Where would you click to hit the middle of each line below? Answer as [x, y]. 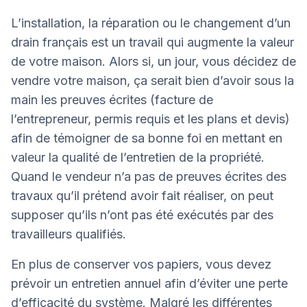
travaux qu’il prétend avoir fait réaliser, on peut [142, 195]
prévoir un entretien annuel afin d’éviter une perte [149, 283]
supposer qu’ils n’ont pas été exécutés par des [142, 214]
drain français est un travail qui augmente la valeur [152, 42]
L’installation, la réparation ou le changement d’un [151, 23]
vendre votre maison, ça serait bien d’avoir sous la [152, 80]
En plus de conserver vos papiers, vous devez [141, 264]
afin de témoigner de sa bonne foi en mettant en [147, 138]
